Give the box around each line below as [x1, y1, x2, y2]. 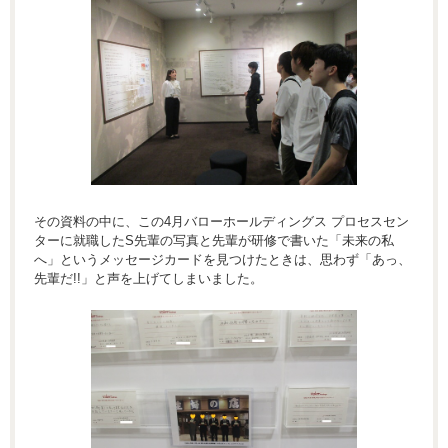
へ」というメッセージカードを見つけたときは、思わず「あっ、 [34, 251, 411, 267]
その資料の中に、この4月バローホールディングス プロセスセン [34, 213, 409, 229]
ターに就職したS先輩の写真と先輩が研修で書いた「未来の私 [34, 232, 394, 248]
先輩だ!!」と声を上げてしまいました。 [34, 270, 263, 286]
